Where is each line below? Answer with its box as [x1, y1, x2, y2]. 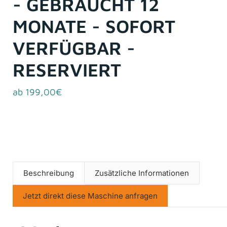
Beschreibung [23, 168, 74, 178]
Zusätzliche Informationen [95, 168, 189, 178]
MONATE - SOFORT [13, 15, 175, 37]
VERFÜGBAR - [13, 37, 135, 59]
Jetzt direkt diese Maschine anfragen [23, 191, 158, 201]
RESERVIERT [13, 59, 121, 81]
